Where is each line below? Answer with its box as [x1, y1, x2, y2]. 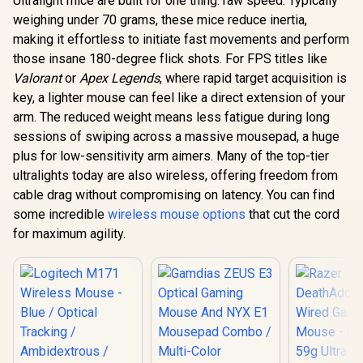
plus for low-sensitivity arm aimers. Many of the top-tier [13, 147, 329, 164]
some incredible [13, 206, 108, 222]
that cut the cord [246, 206, 340, 222]
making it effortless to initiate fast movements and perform [13, 31, 349, 47]
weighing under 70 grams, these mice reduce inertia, [13, 11, 307, 28]
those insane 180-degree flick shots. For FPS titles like [13, 50, 327, 66]
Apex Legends [79, 70, 160, 86]
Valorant [13, 70, 62, 86]
